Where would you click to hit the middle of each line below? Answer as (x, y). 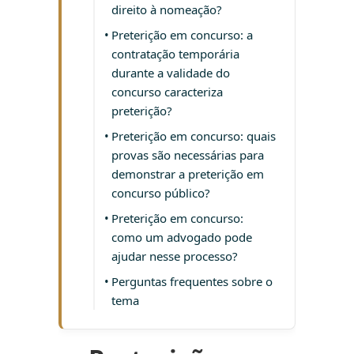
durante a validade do (171, 73)
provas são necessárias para (188, 155)
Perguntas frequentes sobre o (192, 282)
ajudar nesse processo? (175, 256)
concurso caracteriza (167, 92)
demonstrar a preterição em (188, 174)
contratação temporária (175, 54)
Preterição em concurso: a (182, 35)
